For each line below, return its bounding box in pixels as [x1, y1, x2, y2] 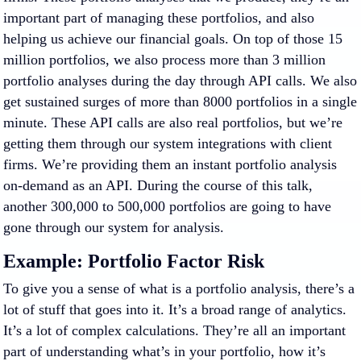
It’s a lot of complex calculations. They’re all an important [3, 322, 346, 338]
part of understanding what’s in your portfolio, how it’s [3, 343, 326, 359]
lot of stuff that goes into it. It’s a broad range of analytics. [3, 301, 346, 317]
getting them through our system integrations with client [3, 135, 332, 151]
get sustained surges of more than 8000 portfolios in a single [3, 93, 357, 110]
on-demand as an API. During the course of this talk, [3, 177, 313, 193]
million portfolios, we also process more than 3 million [3, 52, 326, 68]
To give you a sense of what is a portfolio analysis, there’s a [3, 280, 355, 297]
